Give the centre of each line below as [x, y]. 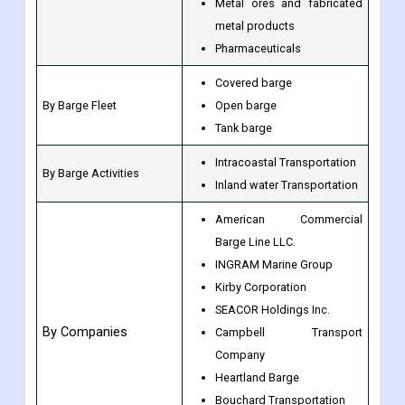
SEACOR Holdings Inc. [273, 310]
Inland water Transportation [287, 185]
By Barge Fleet [80, 106]
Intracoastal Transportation [286, 163]
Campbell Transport [289, 333]
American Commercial [289, 220]
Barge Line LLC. [255, 242]
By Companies [85, 332]
